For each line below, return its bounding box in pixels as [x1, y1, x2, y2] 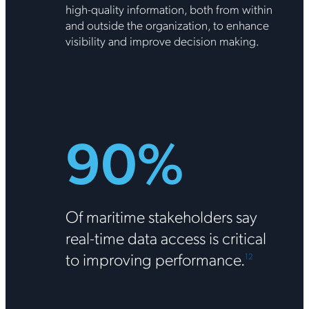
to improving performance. [65, 247, 245, 270]
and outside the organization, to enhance [65, 16, 269, 32]
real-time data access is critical [65, 226, 266, 248]
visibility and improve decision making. [65, 32, 259, 48]
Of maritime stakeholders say [65, 204, 257, 227]
